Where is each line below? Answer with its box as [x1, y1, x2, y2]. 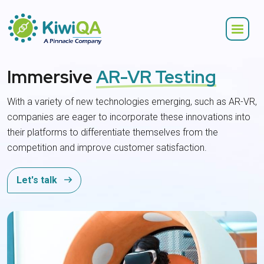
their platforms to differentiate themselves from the [7, 127, 218, 138]
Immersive [7, 65, 96, 88]
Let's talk [16, 174, 60, 186]
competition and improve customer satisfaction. [7, 142, 207, 153]
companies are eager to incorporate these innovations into [7, 111, 250, 123]
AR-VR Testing [96, 65, 216, 88]
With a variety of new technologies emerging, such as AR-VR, [7, 96, 257, 107]
